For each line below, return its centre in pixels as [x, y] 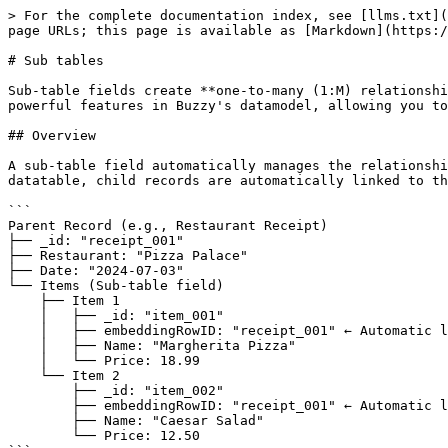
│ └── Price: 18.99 [24, 360]
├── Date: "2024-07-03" [96, 270]
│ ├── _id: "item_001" [24, 315]
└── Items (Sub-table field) [116, 285]
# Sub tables [56, 60]
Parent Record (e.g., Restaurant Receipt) [168, 225]
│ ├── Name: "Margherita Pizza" [24, 345]
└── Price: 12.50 [40, 435]
